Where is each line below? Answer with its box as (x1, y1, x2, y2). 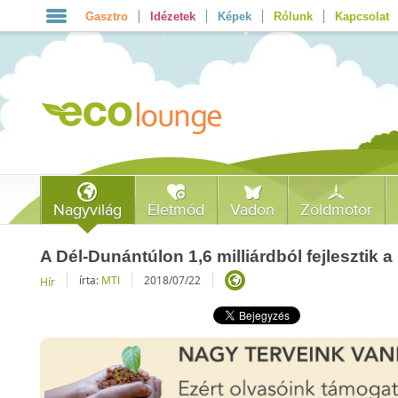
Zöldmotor (300, 201, 373, 219)
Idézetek (149, 10, 195, 23)
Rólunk (273, 10, 313, 23)
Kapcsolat (334, 10, 389, 23)
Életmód (147, 201, 205, 219)
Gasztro (84, 10, 128, 23)
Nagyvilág (53, 201, 123, 219)
